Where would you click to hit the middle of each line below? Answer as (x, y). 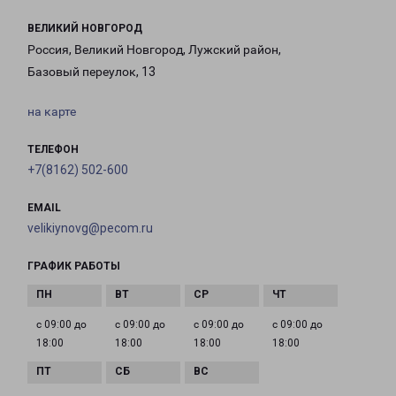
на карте (52, 112)
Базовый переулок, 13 (91, 72)
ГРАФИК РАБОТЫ (74, 267)
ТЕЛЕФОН (53, 150)
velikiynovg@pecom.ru (90, 228)
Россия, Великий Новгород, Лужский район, (154, 50)
